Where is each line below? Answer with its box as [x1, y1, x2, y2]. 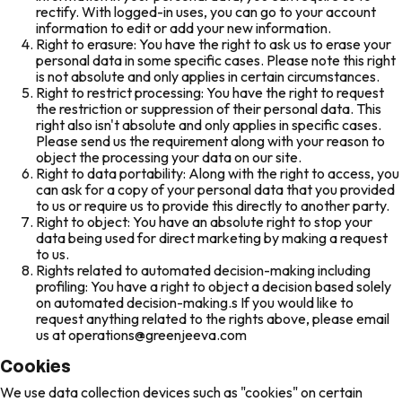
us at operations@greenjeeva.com [36, 325, 247, 344]
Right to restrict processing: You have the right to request [36, 83, 384, 101]
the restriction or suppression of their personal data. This [36, 99, 381, 118]
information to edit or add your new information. [36, 18, 331, 37]
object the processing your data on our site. [36, 147, 301, 166]
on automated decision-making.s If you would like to [36, 293, 354, 311]
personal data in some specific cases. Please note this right [36, 50, 396, 69]
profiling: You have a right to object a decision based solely [36, 276, 391, 295]
